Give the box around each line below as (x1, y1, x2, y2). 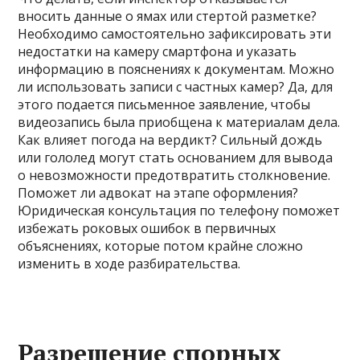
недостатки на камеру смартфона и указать (18, 43, 297, 61)
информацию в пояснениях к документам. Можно (18, 60, 335, 79)
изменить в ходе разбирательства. (18, 255, 241, 273)
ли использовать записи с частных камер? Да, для (18, 78, 333, 96)
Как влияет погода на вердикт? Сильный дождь (18, 131, 323, 149)
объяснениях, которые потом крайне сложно (18, 237, 304, 256)
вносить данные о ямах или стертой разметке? (18, 7, 317, 26)
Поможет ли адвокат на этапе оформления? (18, 184, 299, 202)
